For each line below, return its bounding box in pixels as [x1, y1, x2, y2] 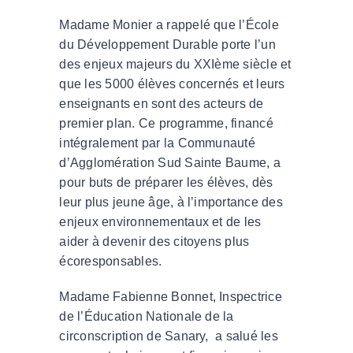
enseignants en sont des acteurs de [59, 96, 264, 110]
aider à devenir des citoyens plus [59, 234, 250, 248]
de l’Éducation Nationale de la [59, 309, 234, 323]
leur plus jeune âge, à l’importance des [59, 195, 283, 209]
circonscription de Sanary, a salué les [59, 329, 278, 343]
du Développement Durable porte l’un [59, 37, 276, 51]
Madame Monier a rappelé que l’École [59, 17, 279, 32]
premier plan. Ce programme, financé [59, 116, 273, 130]
